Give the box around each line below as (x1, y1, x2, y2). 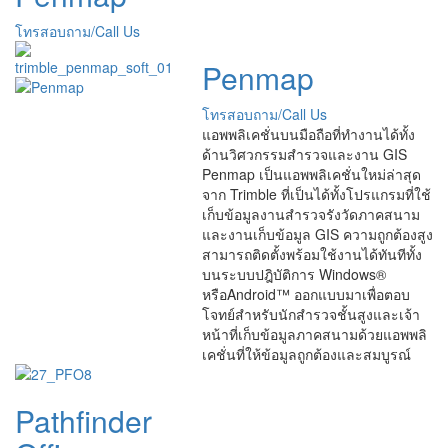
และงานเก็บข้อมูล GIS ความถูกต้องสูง (201, 224, 433, 245)
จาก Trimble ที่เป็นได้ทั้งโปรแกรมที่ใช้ (201, 184, 431, 205)
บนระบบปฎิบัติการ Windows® (201, 264, 386, 285)
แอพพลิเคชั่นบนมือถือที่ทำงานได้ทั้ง (201, 124, 415, 145)
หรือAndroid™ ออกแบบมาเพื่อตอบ (201, 284, 410, 305)
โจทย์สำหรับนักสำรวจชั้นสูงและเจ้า (201, 304, 420, 325)
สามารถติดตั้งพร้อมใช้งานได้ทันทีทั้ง (201, 244, 422, 265)
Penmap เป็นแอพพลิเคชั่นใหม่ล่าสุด (201, 164, 421, 185)
